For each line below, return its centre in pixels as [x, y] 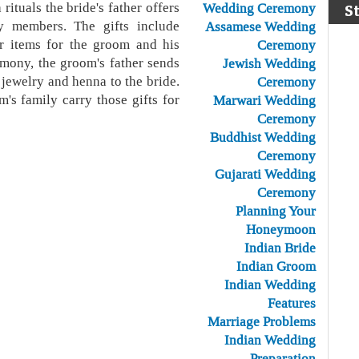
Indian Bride [280, 248]
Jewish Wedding [269, 63]
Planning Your [276, 211]
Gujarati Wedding [265, 174]
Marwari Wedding [264, 100]
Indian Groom [276, 266]
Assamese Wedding [260, 26]
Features [292, 303]
